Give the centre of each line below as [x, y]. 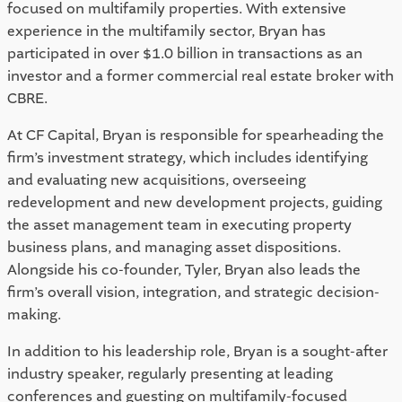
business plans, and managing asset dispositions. [174, 248]
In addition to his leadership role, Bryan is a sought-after [197, 352]
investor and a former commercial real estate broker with [201, 76]
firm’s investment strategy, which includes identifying [188, 158]
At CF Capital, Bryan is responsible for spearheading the [196, 135]
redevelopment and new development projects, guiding [195, 203]
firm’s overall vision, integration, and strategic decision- [193, 293]
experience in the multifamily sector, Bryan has [166, 31]
